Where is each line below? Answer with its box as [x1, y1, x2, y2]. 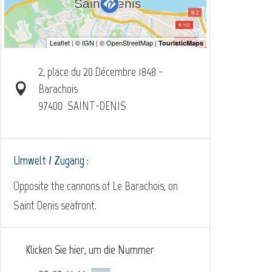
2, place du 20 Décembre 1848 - [38, 64, 163, 79]
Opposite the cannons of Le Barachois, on [13, 178, 178, 193]
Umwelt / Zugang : [13, 152, 89, 168]
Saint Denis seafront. [13, 197, 97, 212]
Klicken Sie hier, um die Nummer [25, 242, 154, 257]
